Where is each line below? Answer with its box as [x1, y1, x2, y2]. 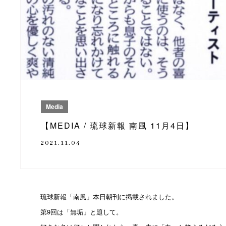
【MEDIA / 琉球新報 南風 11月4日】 [41, 120, 194, 132]
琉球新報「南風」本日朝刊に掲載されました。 [40, 192, 178, 202]
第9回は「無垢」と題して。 [40, 207, 123, 217]
